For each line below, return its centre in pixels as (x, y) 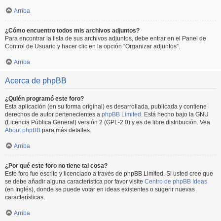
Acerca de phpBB (36, 81)
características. (25, 197)
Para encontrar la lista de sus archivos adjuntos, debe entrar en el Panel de (106, 38)
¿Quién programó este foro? (44, 99)
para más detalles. (66, 130)
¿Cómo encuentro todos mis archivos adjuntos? (72, 31)
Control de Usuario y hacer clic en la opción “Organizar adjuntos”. (92, 46)
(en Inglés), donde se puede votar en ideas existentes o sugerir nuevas (100, 189)
